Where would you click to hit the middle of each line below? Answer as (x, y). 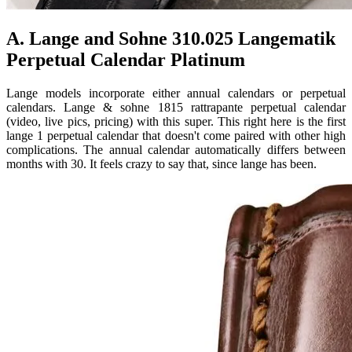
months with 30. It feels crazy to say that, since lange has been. (161, 164)
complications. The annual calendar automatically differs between (176, 150)
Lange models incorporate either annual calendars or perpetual (176, 93)
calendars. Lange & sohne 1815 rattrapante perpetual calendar (176, 108)
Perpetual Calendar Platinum (126, 60)
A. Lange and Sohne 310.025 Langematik (171, 39)
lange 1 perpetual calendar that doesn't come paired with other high (176, 136)
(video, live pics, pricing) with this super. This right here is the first (176, 122)
